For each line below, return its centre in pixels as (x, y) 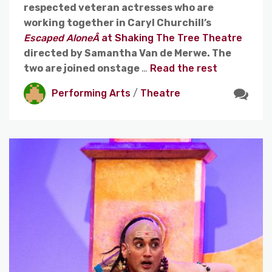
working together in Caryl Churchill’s (117, 22)
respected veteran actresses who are (119, 7)
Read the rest (184, 68)
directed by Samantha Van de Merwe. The (127, 53)
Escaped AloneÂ (63, 38)
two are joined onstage (83, 68)
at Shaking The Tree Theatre (172, 38)
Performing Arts (91, 93)
